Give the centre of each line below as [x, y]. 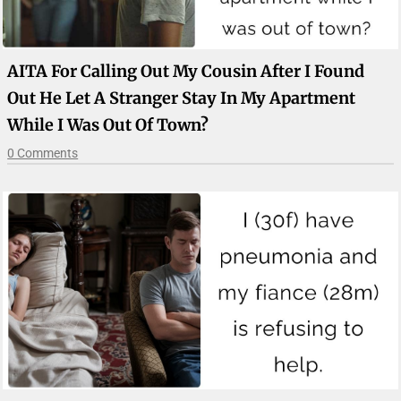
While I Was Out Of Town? [108, 124]
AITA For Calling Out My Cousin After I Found [186, 71]
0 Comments [43, 153]
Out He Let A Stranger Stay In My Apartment [182, 98]
